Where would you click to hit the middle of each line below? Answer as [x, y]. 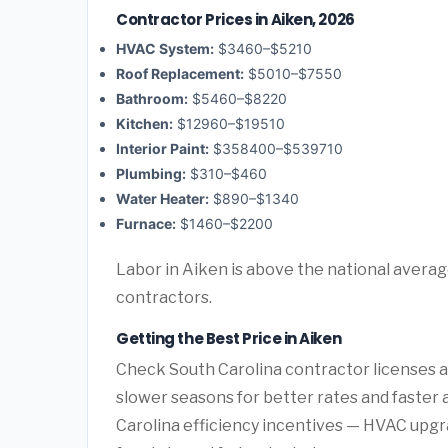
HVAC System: [165, 49]
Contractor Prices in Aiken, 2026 [235, 19]
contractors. [164, 298]
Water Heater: [162, 199]
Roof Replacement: [180, 74]
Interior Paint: [162, 149]
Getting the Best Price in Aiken [229, 339]
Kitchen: [144, 124]
